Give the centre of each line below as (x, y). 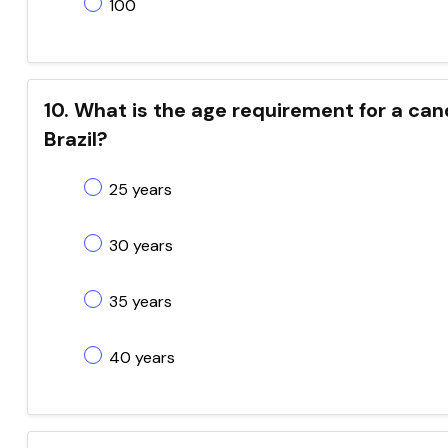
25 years (140, 189)
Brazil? (76, 139)
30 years (141, 245)
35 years (140, 301)
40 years (142, 357)
